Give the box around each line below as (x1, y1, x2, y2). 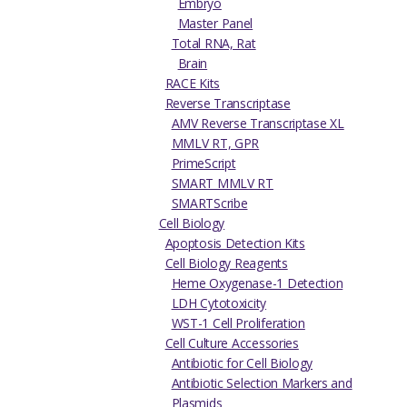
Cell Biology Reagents (164, 254, 288, 273)
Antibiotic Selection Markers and (171, 374, 352, 392)
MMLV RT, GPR (171, 134, 260, 153)
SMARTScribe (171, 194, 248, 213)
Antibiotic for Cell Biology (171, 354, 313, 372)
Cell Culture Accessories (164, 334, 299, 352)
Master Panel (177, 15, 253, 33)
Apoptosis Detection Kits (164, 234, 305, 253)
